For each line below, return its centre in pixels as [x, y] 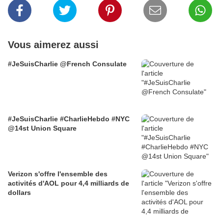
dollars [19, 192]
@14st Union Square [42, 128]
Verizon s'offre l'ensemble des [58, 174]
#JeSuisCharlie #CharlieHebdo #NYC [69, 119]
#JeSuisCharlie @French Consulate [67, 64]
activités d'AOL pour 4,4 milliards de [69, 183]
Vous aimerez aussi [53, 45]
